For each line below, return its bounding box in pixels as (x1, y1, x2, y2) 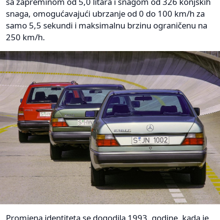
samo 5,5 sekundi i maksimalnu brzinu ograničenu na (6, 20, 207, 31)
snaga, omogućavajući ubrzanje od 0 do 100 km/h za (6, 8, 205, 20)
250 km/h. (6, 31, 45, 43)
